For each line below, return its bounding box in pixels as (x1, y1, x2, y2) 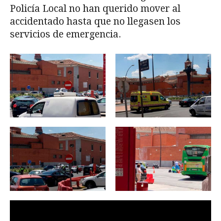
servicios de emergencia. (10, 28, 121, 40)
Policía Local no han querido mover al (10, 2, 181, 14)
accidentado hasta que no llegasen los (10, 15, 181, 27)
